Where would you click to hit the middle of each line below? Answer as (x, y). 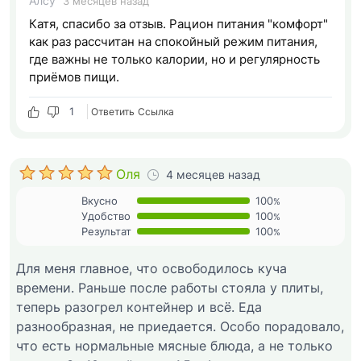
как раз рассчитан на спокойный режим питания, (173, 41)
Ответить (113, 111)
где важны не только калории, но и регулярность (174, 59)
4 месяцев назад (213, 174)
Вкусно (99, 201)
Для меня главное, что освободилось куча (151, 268)
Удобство (106, 216)
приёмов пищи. (74, 77)
